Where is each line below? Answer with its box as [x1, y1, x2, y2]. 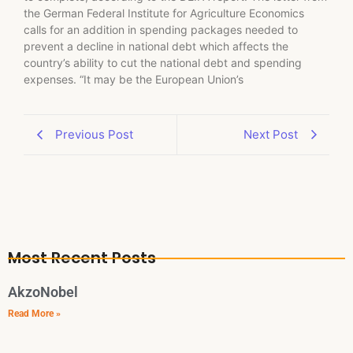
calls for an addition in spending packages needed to [24, 22, 298, 36]
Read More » [8, 308, 61, 320]
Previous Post [55, 127, 133, 143]
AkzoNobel [8, 284, 78, 301]
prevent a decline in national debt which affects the [24, 39, 288, 53]
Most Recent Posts [8, 247, 156, 269]
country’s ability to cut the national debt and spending [24, 55, 302, 69]
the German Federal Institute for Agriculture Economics [24, 6, 304, 20]
